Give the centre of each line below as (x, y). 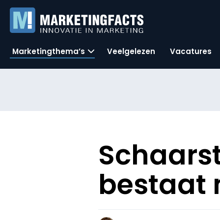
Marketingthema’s (49, 51)
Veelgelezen (131, 51)
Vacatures (191, 51)
